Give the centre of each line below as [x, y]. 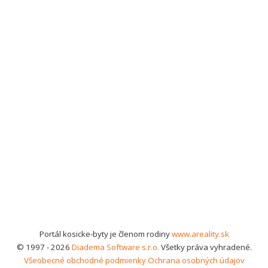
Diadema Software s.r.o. [115, 247]
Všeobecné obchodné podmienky [85, 260]
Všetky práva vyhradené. [205, 247]
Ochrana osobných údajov [196, 260]
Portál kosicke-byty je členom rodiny [105, 234]
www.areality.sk [200, 234]
